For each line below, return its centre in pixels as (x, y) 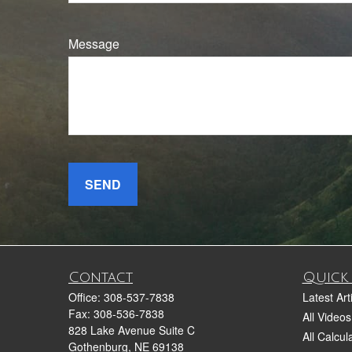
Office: (86, 297)
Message (94, 44)
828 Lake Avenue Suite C (132, 330)
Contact (101, 277)
